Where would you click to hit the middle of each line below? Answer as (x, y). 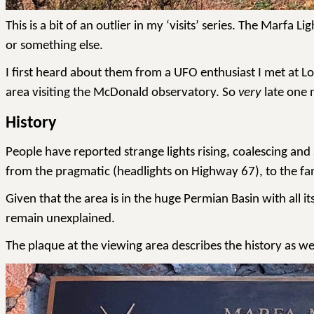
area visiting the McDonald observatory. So (122, 93)
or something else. (54, 46)
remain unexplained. (60, 219)
